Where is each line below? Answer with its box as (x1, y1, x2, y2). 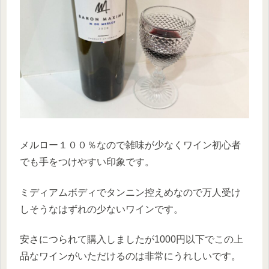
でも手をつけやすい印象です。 (20, 157, 154, 168)
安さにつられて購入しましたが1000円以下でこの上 (20, 234, 243, 245)
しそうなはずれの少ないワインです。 (20, 204, 183, 214)
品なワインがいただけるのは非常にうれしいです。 (20, 251, 241, 262)
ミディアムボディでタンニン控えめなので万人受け (20, 187, 241, 198)
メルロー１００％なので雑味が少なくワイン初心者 (20, 140, 241, 151)
